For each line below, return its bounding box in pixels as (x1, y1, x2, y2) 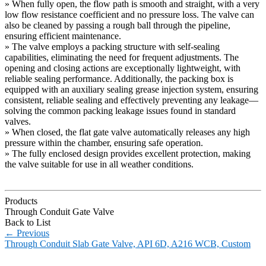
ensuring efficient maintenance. (5, 30, 121, 41)
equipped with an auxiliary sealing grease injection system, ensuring (5, 84, 258, 94)
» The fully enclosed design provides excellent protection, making (5, 148, 251, 159)
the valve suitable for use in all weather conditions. (5, 159, 194, 169)
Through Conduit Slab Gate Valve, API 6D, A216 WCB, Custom (5, 238, 251, 249)
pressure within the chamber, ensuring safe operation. (5, 137, 203, 148)
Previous (14, 227, 49, 238)
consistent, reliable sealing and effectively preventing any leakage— (5, 94, 258, 105)
